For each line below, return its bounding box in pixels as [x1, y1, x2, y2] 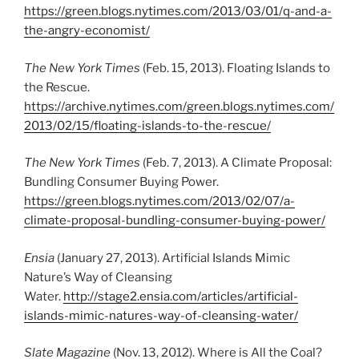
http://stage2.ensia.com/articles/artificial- [63, 288, 298, 304]
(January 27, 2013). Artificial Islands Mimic [54, 250, 290, 265]
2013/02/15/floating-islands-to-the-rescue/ [24, 118, 271, 133]
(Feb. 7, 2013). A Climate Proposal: [143, 155, 332, 171]
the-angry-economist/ [24, 23, 150, 38]
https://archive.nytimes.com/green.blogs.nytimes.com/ [24, 99, 334, 114]
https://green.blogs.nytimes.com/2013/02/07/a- [24, 194, 295, 209]
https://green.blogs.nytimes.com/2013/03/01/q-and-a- [24, 4, 332, 19]
